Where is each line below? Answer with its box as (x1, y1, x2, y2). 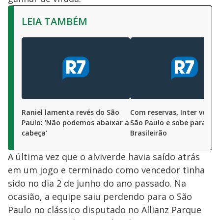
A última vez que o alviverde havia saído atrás (8, 151, 200, 163)
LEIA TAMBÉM (22, 15, 87, 28)
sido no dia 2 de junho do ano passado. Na (8, 177, 186, 190)
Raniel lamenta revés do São (22, 108, 119, 117)
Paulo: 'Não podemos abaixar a (22, 118, 129, 128)
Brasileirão (130, 128, 167, 138)
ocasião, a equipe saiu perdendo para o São (8, 191, 192, 203)
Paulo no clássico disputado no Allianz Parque (8, 204, 201, 216)
